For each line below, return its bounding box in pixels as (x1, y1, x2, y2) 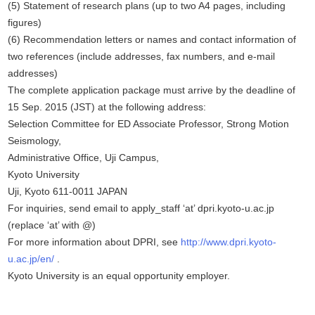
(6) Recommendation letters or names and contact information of (8, 34, 297, 46)
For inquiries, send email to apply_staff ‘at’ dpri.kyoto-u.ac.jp (8, 202, 275, 214)
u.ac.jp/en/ (8, 253, 55, 265)
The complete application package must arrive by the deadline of (8, 84, 296, 96)
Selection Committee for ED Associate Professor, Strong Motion (8, 118, 290, 130)
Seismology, (8, 135, 62, 147)
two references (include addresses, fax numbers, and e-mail (8, 51, 276, 63)
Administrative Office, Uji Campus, (8, 152, 160, 164)
